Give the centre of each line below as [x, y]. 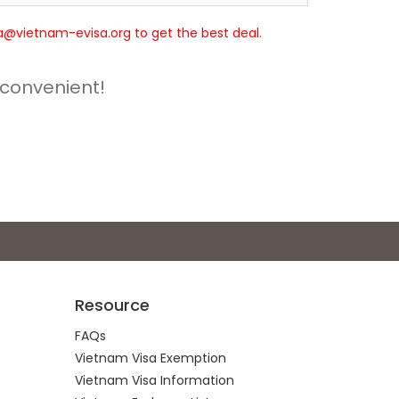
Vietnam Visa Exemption [150, 358]
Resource [112, 305]
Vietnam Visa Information [154, 380]
